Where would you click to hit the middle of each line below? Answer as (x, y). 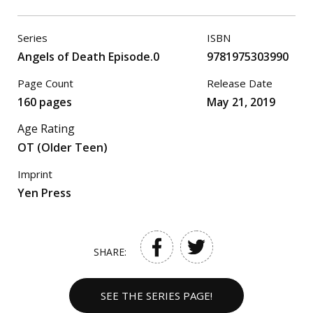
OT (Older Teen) (63, 147)
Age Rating (46, 129)
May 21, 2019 (241, 102)
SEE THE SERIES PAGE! (156, 296)
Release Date (240, 83)
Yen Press (44, 193)
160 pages (45, 102)
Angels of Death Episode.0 (88, 57)
